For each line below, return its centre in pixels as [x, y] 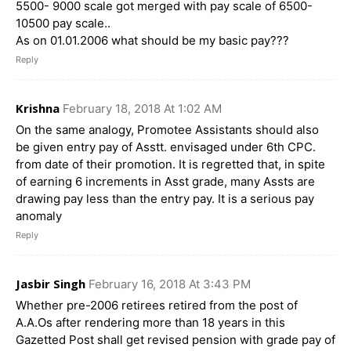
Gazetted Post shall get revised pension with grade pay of [175, 339]
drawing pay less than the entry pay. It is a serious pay [165, 198]
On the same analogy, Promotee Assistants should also [167, 129]
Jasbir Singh [51, 283]
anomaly [39, 215]
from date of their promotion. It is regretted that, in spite [170, 164]
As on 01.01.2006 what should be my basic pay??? [152, 40]
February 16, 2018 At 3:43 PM [170, 284]
